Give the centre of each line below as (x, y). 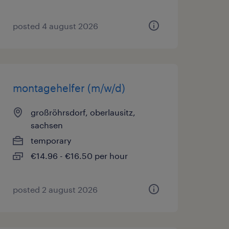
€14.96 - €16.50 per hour (79, 156)
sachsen (47, 125)
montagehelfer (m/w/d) (69, 88)
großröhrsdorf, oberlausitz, (83, 112)
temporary (51, 140)
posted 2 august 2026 (55, 189)
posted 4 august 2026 (55, 26)
